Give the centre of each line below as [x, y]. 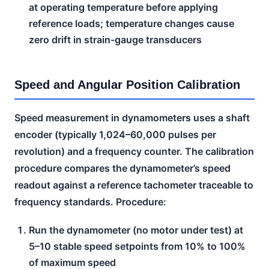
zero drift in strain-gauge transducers [115, 39]
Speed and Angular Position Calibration [127, 84]
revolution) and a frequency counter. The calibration [134, 151]
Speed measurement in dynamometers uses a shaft [132, 117]
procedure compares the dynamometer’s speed [122, 168]
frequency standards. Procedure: [90, 201]
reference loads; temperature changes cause [131, 23]
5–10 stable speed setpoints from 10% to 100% [137, 246]
